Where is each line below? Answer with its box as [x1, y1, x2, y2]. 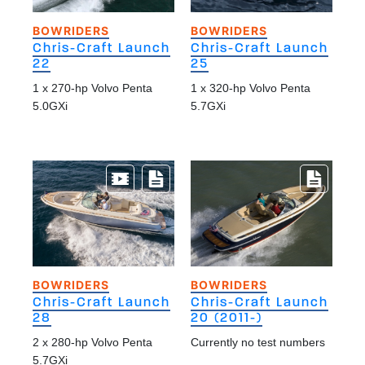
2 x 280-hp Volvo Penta [33, 336, 152, 350]
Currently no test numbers [191, 336, 325, 350]
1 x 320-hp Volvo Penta [191, 81, 310, 95]
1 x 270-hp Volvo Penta [33, 81, 152, 95]
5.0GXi [33, 99, 68, 112]
